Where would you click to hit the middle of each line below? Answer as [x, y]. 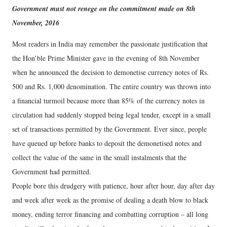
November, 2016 [36, 23]
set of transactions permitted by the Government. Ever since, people [109, 129]
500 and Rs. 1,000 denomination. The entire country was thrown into [111, 86]
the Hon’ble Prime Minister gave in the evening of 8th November [106, 58]
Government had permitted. [52, 172]
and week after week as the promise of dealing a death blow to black [110, 200]
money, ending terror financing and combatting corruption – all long [110, 214]
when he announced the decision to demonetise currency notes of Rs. [110, 72]
